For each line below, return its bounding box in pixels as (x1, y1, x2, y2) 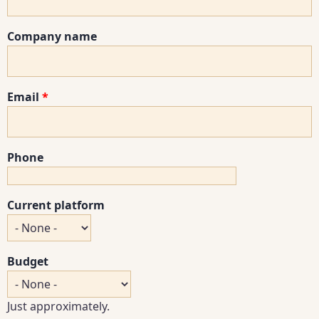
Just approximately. (7, 298, 110, 314)
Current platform (7, 197, 105, 213)
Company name (7, 28, 97, 44)
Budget (7, 253, 48, 269)
